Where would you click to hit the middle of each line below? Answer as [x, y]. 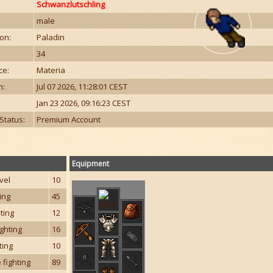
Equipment [90, 164]
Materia [51, 70]
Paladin [51, 37]
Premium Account [69, 119]
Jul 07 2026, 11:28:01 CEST [82, 87]
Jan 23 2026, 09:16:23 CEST [83, 103]
